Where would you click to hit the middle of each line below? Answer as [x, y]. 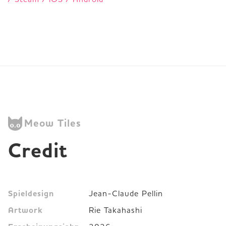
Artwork [25, 210]
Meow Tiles [53, 123]
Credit [38, 151]
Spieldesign [31, 193]
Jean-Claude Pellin [126, 193]
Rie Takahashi [116, 210]
